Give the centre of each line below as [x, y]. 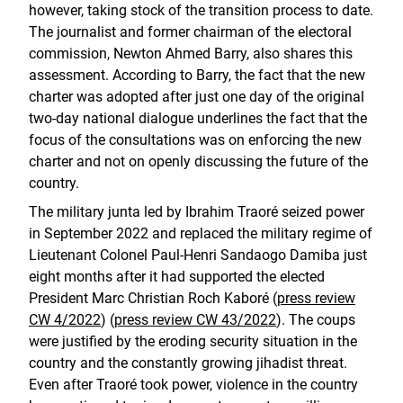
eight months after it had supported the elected [177, 277]
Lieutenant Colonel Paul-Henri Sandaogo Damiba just [198, 255]
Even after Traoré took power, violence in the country [193, 385]
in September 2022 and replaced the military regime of [201, 233]
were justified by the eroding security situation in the [193, 341]
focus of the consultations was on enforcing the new [195, 140]
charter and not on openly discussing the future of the [198, 161]
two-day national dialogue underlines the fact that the [198, 118]
